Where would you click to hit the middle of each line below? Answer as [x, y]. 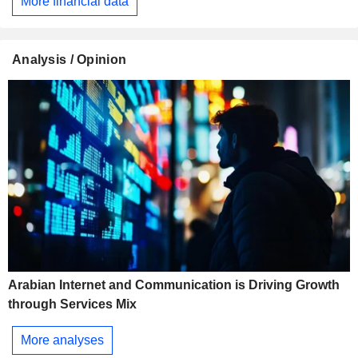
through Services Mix [72, 304]
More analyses [62, 340]
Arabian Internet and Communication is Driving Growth [174, 285]
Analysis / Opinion [70, 59]
